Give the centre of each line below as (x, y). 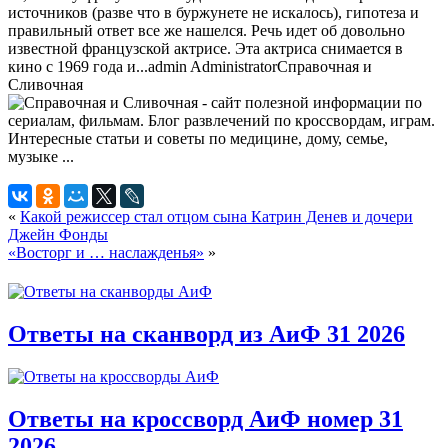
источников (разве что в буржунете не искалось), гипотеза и (213, 12)
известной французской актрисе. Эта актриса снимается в (205, 48)
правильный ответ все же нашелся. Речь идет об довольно (206, 30)
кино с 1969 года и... (78, 66)
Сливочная (45, 84)
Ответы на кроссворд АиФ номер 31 (205, 418)
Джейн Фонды (58, 234)
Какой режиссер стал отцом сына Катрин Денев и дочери (216, 216)
